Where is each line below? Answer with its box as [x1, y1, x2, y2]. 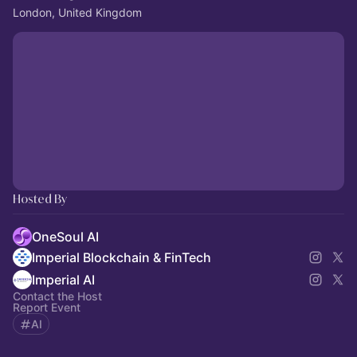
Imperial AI [32, 272, 95, 288]
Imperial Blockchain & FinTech [32, 249, 211, 265]
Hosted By [13, 191, 67, 206]
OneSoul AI [32, 229, 99, 245]
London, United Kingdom [13, 6, 142, 19]
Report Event [13, 300, 80, 314]
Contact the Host [13, 289, 102, 303]
